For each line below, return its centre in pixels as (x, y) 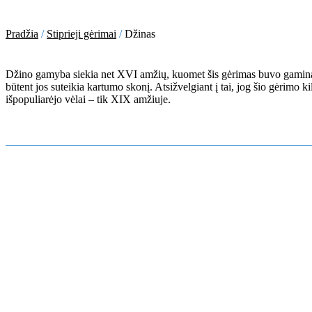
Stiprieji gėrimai (81, 33)
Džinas (140, 33)
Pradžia (22, 33)
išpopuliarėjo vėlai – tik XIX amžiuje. (88, 99)
